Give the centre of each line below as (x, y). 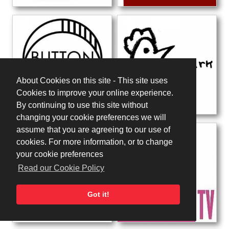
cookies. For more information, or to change (95, 142)
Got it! (98, 194)
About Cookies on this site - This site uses (92, 81)
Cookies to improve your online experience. (95, 93)
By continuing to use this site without (82, 105)
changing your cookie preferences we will (91, 118)
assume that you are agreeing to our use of (93, 130)
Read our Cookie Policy (61, 168)
